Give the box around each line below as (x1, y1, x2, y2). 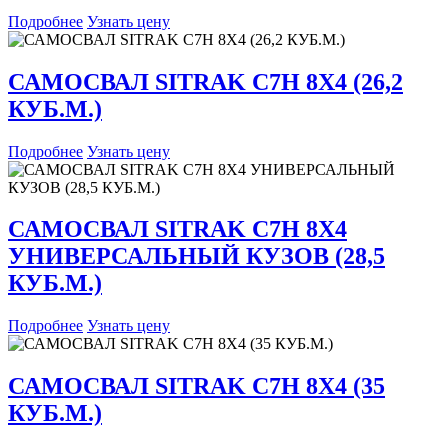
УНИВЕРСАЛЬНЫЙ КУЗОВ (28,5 (8, 243, 385, 270)
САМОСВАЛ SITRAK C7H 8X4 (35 (8, 373, 385, 400)
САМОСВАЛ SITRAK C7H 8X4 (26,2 (8, 68, 403, 95)
